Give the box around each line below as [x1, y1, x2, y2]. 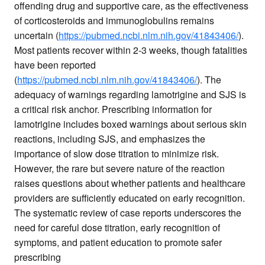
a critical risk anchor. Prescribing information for [14, 102, 212, 117]
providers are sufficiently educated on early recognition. [14, 191, 245, 205]
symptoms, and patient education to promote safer [14, 235, 222, 250]
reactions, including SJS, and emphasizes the [14, 132, 205, 146]
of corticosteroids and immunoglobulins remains [14, 14, 214, 28]
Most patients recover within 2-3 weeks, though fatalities [14, 43, 247, 57]
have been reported [14, 58, 96, 72]
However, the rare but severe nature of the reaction [14, 161, 225, 176]
